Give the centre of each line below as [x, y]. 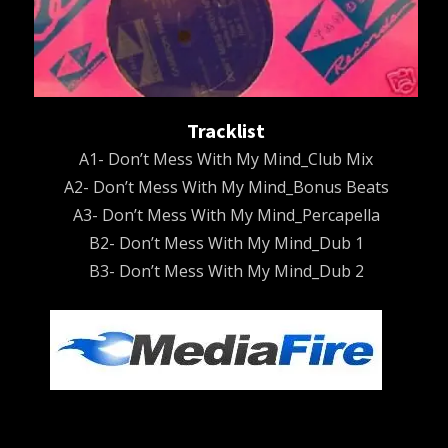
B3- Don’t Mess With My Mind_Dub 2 [226, 271]
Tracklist [226, 131]
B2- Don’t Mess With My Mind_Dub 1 [226, 243]
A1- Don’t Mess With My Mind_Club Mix [226, 159]
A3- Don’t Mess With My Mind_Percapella [226, 215]
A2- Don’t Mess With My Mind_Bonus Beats [226, 187]
